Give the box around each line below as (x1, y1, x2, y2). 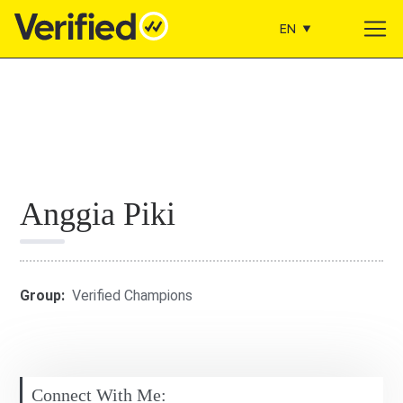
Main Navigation (13, 26, 234, 67)
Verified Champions (72, 287, 193, 304)
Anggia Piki (20, 196, 176, 232)
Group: (20, 287, 66, 304)
